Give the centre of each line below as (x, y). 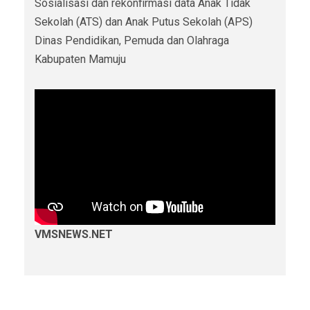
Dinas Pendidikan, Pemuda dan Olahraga (132, 41)
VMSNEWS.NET (74, 234)
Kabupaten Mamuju (80, 60)
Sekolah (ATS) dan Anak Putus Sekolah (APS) (144, 22)
